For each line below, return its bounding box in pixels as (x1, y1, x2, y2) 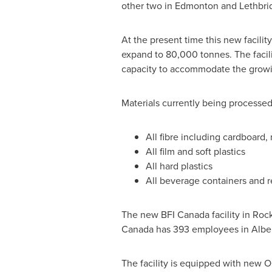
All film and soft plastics (145, 144, 245, 158)
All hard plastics (145, 159, 212, 173)
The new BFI (121, 208, 177, 222)
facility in (209, 208, 253, 222)
